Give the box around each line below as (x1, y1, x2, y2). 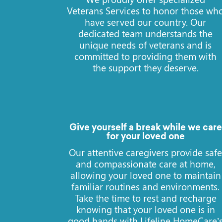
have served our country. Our (85, 15, 207, 28)
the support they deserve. (92, 60, 199, 74)
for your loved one (106, 133, 185, 142)
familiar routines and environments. (71, 180, 220, 193)
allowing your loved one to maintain (70, 168, 221, 182)
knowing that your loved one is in (76, 203, 215, 216)
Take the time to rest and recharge (74, 191, 217, 205)
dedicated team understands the (78, 26, 213, 40)
